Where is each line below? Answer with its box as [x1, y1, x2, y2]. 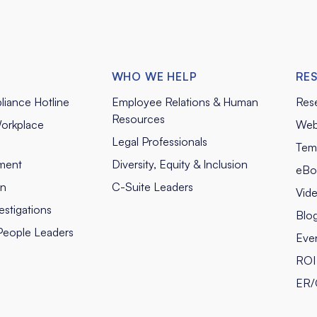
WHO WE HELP [111, 69, 197, 83]
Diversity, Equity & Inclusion [111, 156, 248, 171]
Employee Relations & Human [111, 94, 258, 109]
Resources [111, 111, 165, 126]
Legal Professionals [111, 134, 207, 149]
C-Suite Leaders [111, 179, 193, 194]
